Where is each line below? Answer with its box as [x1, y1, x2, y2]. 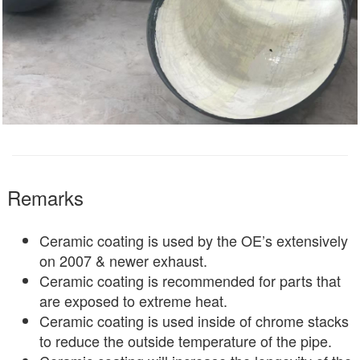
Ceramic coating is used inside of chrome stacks [39, 309, 349, 331]
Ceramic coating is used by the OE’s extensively [39, 229, 348, 251]
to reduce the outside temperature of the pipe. [39, 329, 332, 351]
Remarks [7, 182, 84, 211]
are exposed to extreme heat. [39, 289, 227, 311]
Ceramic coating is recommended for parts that [39, 269, 341, 291]
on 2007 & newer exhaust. [39, 249, 207, 271]
